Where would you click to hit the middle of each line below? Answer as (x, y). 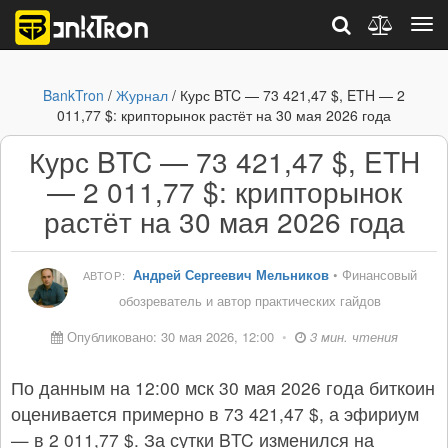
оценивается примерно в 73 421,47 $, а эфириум (215, 413)
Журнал (142, 95)
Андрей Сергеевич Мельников (233, 274)
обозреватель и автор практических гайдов (249, 300)
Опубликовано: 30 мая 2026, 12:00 (170, 336)
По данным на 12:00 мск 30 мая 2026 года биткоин (223, 387)
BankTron (73, 95)
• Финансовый (375, 274)
